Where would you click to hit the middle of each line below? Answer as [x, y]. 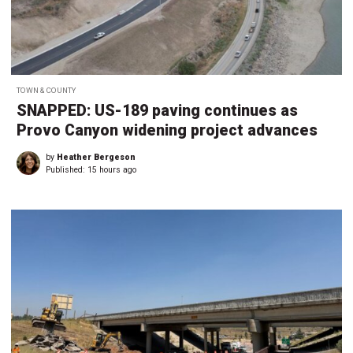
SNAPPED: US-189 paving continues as [157, 110]
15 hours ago [112, 169]
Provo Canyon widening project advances [167, 130]
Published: [67, 169]
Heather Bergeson [96, 157]
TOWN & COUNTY [46, 90]
